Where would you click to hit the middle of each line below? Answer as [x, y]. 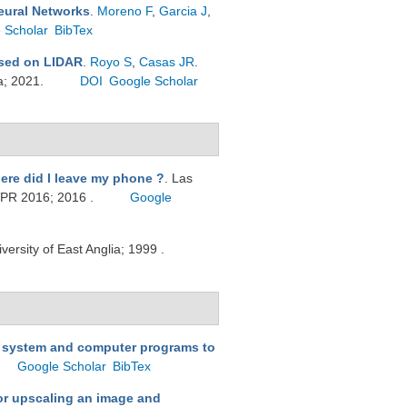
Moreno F [124, 11]
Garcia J [183, 11]
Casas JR [167, 62]
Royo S [111, 62]
